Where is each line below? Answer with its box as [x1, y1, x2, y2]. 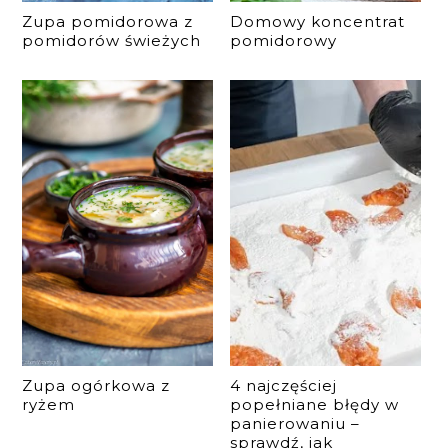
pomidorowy [230, 31, 338, 51]
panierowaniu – [230, 414, 361, 434]
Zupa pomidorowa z [22, 12, 194, 32]
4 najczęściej [230, 376, 338, 396]
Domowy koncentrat [230, 12, 406, 32]
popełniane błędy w [230, 395, 400, 415]
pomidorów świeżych [22, 31, 202, 51]
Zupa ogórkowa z [22, 376, 171, 396]
